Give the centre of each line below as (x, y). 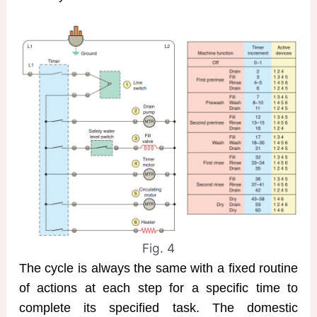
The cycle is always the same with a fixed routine (158, 268)
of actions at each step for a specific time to (158, 288)
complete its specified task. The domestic (158, 307)
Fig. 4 (158, 248)
